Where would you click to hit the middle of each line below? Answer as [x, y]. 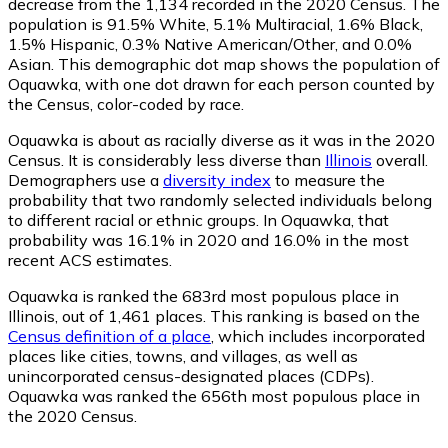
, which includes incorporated [318, 335]
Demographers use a [85, 179]
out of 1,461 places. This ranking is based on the [239, 315]
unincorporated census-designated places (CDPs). [191, 375]
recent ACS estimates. [90, 259]
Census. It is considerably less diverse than [166, 159]
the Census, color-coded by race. [126, 103]
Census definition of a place [109, 335]
